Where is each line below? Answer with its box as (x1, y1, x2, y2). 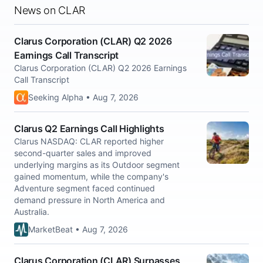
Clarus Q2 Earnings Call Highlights (14, 123, 164, 134)
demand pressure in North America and (14, 195, 165, 205)
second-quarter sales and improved (14, 148, 151, 158)
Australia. (14, 207, 49, 217)
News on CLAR (14, 4, 86, 16)
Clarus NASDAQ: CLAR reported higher (14, 136, 164, 146)
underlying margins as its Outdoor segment (14, 160, 180, 170)
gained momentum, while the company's (14, 171, 168, 181)
